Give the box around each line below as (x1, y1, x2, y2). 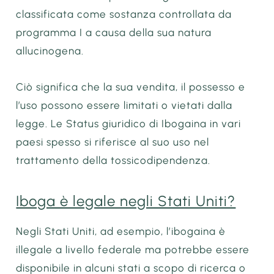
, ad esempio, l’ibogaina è (95, 224, 226, 237)
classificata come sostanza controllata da (16, 7, 232, 20)
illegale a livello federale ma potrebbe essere (16, 243, 250, 256)
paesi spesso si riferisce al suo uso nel (16, 136, 210, 149)
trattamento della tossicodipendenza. (16, 154, 211, 167)
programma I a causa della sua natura (16, 26, 212, 39)
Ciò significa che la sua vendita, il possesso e (16, 81, 246, 94)
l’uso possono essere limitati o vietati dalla (16, 99, 233, 112)
